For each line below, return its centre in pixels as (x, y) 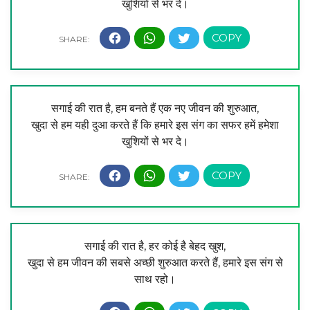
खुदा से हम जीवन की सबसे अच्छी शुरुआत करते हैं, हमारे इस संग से (155, 262)
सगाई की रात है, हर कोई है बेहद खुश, (155, 246)
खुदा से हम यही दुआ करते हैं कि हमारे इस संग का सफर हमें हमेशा (155, 125)
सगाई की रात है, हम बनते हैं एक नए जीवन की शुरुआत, (155, 109)
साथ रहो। (155, 279)
